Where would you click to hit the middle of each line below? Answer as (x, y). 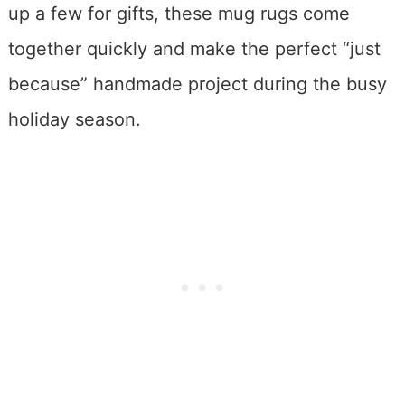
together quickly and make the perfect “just (194, 48)
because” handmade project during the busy (197, 84)
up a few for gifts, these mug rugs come (179, 13)
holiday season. (74, 119)
